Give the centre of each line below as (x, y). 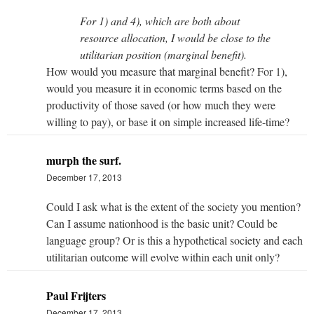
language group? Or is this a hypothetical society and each (175, 240)
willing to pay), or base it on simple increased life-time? (168, 122)
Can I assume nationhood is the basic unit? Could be (162, 224)
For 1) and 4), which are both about (160, 21)
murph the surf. (84, 161)
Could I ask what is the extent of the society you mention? (173, 207)
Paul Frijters (76, 296)
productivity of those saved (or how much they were (161, 105)
